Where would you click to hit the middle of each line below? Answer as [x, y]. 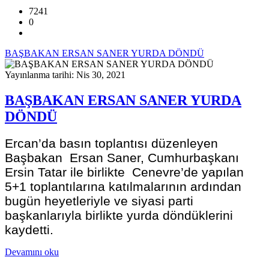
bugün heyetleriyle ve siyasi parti [99, 201]
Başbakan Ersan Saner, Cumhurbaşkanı [122, 158]
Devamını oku [32, 252]
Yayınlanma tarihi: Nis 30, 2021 [65, 74]
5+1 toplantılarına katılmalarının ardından [123, 187]
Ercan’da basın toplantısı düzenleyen [111, 144]
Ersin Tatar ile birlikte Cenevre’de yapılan [124, 172]
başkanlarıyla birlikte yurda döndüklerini [119, 216]
